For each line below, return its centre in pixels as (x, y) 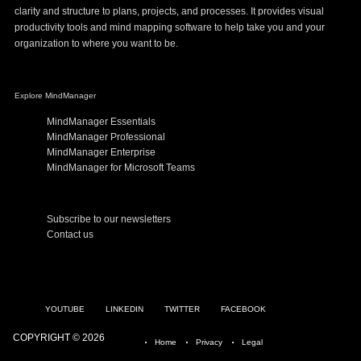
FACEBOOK (243, 309)
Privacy (209, 342)
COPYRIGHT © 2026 (59, 337)
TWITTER (182, 309)
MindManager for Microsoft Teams (121, 168)
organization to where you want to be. (96, 44)
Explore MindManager (55, 95)
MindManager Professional (106, 137)
